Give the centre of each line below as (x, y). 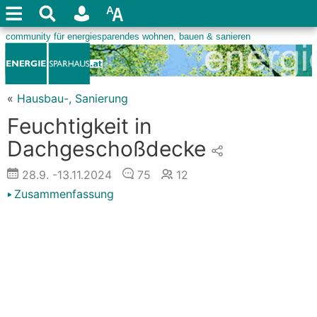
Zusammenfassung (64, 194)
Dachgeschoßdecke (106, 149)
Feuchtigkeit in (80, 126)
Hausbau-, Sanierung (73, 98)
